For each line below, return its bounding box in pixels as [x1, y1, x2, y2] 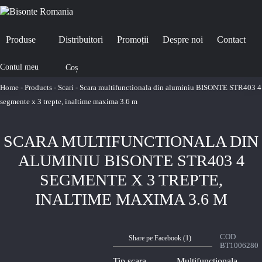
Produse [6, 35, 36, 44]
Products [25, 83, 52, 92]
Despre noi [163, 35, 203, 44]
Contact [217, 35, 246, 44]
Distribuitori [58, 35, 103, 44]
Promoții [117, 35, 149, 44]
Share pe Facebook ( [128, 234, 185, 242]
